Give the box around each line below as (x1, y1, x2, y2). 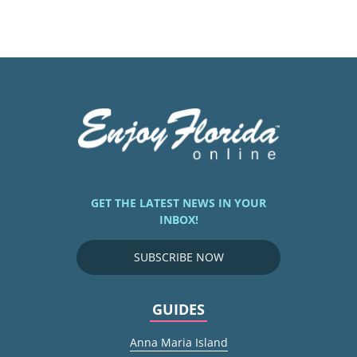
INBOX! (159, 211, 198, 227)
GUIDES (152, 299, 205, 319)
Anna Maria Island (129, 334, 228, 350)
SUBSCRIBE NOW (133, 249, 224, 265)
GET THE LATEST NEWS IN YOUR (91, 194, 266, 210)
